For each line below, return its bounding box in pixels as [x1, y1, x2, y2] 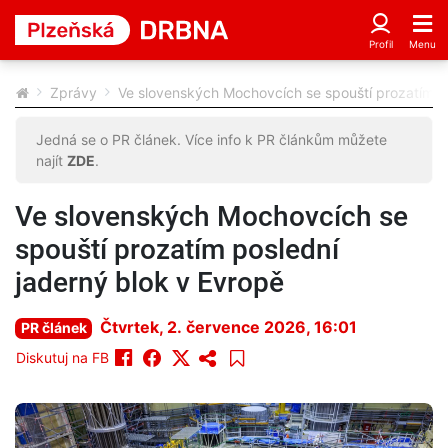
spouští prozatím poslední [15, 233, 339, 266]
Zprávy [50, 84, 97, 101]
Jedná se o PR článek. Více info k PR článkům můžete [36, 131, 387, 148]
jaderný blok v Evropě [15, 266, 284, 299]
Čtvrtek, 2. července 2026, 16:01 [100, 317, 358, 337]
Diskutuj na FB [16, 349, 109, 366]
